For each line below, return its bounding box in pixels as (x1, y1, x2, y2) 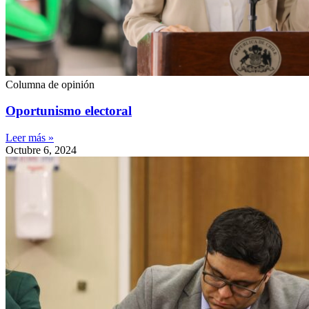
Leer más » (6, 132, 54, 144)
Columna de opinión (6, 78, 94, 90)
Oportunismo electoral (6, 103, 132, 119)
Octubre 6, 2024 (6, 144, 77, 157)
